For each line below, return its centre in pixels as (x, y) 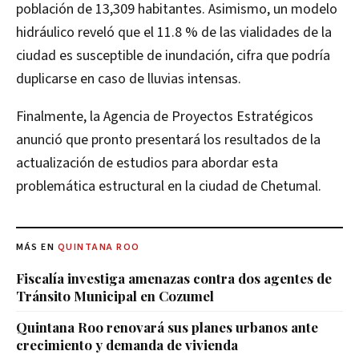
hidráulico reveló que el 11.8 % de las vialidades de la (174, 32)
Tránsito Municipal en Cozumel (115, 295)
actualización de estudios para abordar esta (147, 163)
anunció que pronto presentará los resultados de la (168, 139)
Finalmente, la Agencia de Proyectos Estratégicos (165, 116)
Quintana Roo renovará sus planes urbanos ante (167, 327)
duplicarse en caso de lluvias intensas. (129, 79)
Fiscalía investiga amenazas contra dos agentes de (174, 278)
